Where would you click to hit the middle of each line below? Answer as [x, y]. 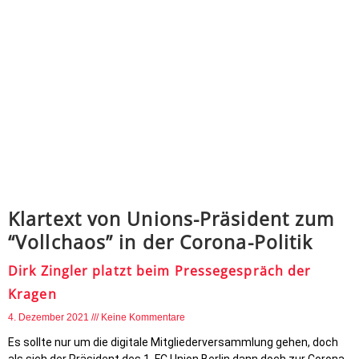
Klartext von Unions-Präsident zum [171, 219]
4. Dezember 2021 [50, 317]
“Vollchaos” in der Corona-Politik [161, 242]
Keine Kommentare [143, 317]
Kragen [32, 294]
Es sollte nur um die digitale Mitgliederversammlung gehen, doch [173, 342]
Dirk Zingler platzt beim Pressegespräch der [160, 271]
